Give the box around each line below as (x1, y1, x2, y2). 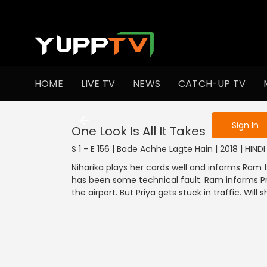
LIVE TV (80, 76, 116, 91)
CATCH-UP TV (178, 76, 246, 91)
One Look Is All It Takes (72, 123, 206, 139)
